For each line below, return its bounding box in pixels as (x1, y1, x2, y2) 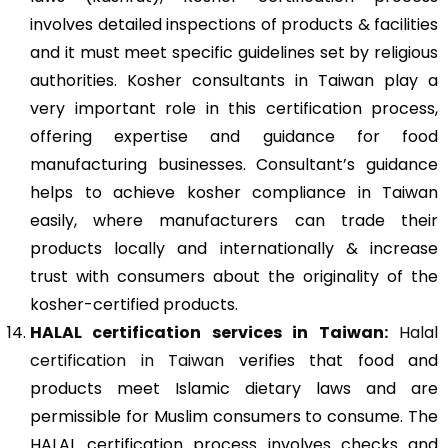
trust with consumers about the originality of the (30, 264, 438, 288)
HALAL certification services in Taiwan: (30, 320, 388, 344)
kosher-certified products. (30, 292, 238, 316)
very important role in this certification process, (30, 96, 438, 120)
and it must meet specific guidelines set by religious (30, 40, 438, 64)
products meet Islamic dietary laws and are (30, 376, 438, 400)
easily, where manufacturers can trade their (30, 208, 438, 232)
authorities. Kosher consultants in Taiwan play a (30, 68, 438, 92)
